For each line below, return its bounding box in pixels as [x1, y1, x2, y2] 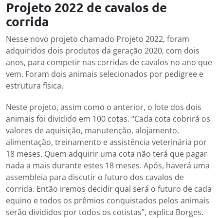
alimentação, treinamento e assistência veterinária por [6, 137, 207, 148]
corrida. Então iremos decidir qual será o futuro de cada [6, 183, 212, 195]
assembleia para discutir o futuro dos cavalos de [6, 172, 184, 183]
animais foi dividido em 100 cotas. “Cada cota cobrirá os [6, 113, 210, 125]
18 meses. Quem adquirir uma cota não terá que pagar [6, 148, 207, 160]
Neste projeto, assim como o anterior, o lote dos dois [6, 102, 201, 113]
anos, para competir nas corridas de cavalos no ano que [6, 57, 212, 68]
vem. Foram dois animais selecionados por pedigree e [6, 69, 203, 80]
